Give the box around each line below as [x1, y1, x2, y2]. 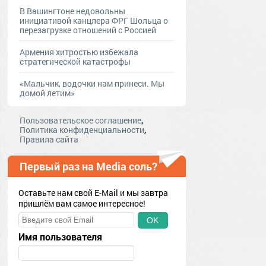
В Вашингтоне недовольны [20, 5, 125, 17]
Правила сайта [20, 134, 78, 145]
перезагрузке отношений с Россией [20, 24, 156, 36]
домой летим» [20, 87, 75, 99]
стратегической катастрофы [20, 56, 131, 67]
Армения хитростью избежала [20, 46, 138, 58]
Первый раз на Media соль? [20, 159, 157, 173]
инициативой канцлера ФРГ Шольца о [20, 15, 168, 26]
